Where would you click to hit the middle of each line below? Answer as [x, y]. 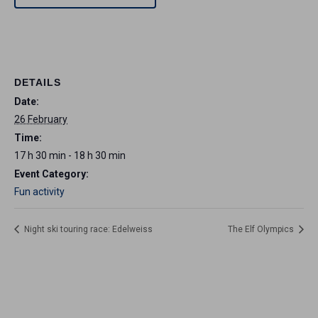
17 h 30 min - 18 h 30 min [70, 156]
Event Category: [51, 174]
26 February [41, 120]
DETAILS [38, 83]
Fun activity [39, 192]
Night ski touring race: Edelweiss [87, 230]
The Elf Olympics [262, 230]
